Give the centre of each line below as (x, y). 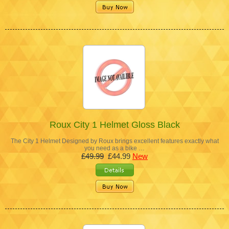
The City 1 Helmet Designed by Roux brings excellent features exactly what (114, 141)
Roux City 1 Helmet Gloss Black (114, 124)
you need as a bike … (114, 148)
